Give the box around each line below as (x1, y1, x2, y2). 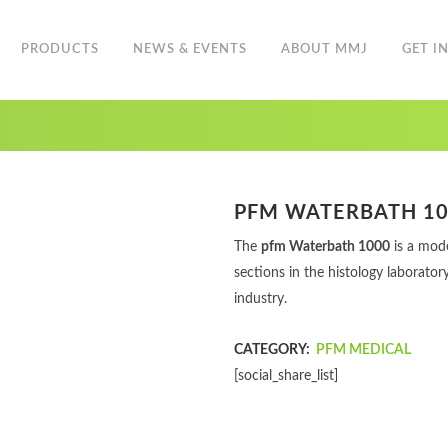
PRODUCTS (20, 43, 99, 56)
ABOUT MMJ (280, 43, 368, 56)
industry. (234, 292, 287, 306)
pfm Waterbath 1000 (261, 240, 390, 254)
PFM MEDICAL (316, 343, 411, 357)
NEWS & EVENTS (132, 43, 247, 56)
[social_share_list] (234, 369, 338, 383)
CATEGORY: (234, 343, 313, 357)
